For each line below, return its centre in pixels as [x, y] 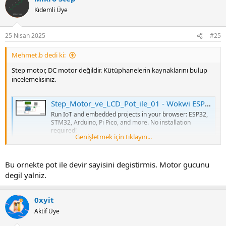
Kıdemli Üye [51, 10]
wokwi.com [74, 140]
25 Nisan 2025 [25, 36]
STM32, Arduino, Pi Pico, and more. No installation [121, 123]
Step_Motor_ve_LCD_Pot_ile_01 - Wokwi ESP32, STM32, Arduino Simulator [128, 104]
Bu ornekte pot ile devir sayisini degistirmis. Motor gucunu [107, 164]
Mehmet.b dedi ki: [39, 55]
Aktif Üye [47, 211]
